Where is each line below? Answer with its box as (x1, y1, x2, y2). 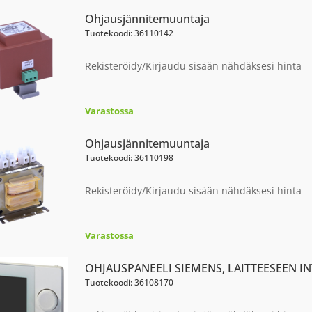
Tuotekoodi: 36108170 (84, 276, 173, 288)
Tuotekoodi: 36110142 (84, 27, 173, 39)
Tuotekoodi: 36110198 (84, 152, 173, 164)
